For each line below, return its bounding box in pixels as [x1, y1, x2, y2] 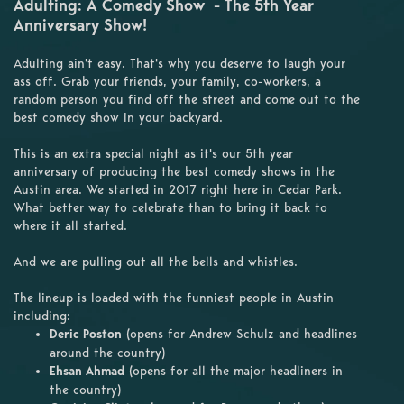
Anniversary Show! [14, 14, 147, 35]
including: [14, 308, 70, 323]
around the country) [50, 344, 165, 360]
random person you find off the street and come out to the [14, 91, 360, 106]
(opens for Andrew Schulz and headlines [122, 326, 357, 341]
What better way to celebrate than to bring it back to [14, 199, 327, 215]
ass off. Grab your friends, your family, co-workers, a [14, 73, 321, 88]
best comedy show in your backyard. [14, 109, 223, 124]
